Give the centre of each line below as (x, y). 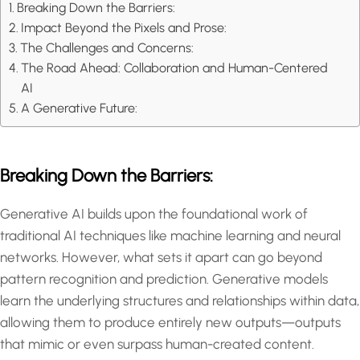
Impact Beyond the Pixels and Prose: (124, 28)
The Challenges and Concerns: (107, 48)
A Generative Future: (80, 108)
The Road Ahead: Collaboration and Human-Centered (175, 68)
